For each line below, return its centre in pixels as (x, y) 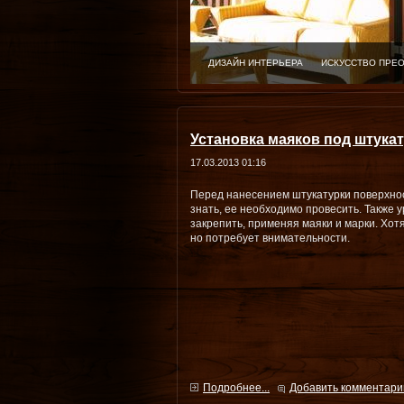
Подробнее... (236, 388)
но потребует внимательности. (270, 238)
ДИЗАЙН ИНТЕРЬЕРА (256, 63)
